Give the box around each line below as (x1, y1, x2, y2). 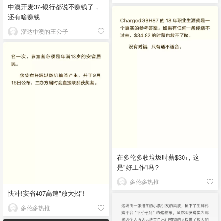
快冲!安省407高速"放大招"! (8, 188, 85, 198)
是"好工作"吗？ (117, 162, 160, 172)
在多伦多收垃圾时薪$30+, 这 (117, 152, 199, 162)
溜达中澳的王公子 (21, 27, 68, 36)
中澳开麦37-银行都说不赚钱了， (8, 2, 100, 12)
